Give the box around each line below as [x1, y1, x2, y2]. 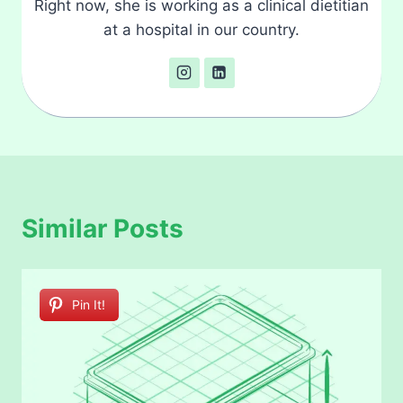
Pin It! [72, 296, 105, 312]
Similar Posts [22, 212, 184, 244]
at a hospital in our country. [103, 20, 300, 39]
